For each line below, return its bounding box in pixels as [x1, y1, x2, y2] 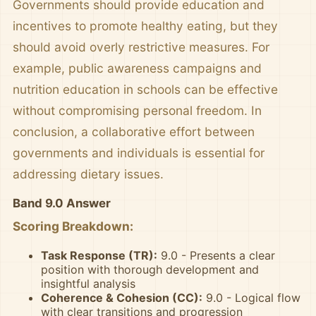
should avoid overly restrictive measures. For [13, 39, 269, 54]
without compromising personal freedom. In [13, 103, 262, 118]
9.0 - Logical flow [202, 291, 300, 305]
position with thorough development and [41, 262, 259, 276]
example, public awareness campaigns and [13, 61, 262, 75]
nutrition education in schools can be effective [13, 82, 278, 97]
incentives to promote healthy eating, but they [13, 18, 278, 33]
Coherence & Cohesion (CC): [41, 291, 202, 305]
